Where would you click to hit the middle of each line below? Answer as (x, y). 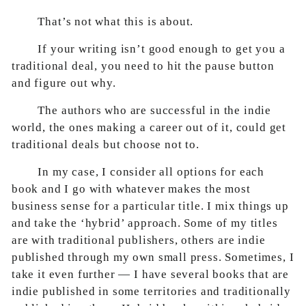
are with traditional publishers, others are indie (139, 240)
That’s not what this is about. (116, 22)
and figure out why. (64, 83)
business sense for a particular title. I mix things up (150, 206)
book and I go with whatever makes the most (131, 189)
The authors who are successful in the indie (154, 110)
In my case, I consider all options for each (151, 172)
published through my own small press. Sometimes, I (153, 257)
